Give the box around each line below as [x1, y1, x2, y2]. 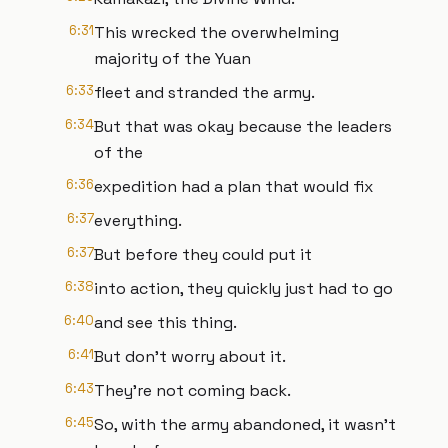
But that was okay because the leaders [94, 116, 392, 137]
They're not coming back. [94, 380, 291, 401]
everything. [94, 210, 182, 231]
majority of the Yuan [94, 48, 251, 69]
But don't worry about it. [94, 346, 286, 367]
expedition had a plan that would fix [94, 176, 373, 197]
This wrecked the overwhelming [94, 22, 339, 43]
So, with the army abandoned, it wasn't [94, 414, 396, 435]
